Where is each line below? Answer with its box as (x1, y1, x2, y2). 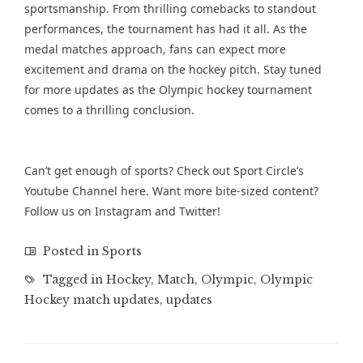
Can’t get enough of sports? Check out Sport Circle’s (24, 163, 304, 178)
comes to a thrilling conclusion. (24, 102, 194, 117)
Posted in (40, 244, 102, 258)
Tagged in (40, 272, 106, 287)
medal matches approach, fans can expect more (24, 41, 286, 57)
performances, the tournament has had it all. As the (24, 21, 307, 36)
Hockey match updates (24, 293, 160, 307)
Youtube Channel (24, 183, 117, 199)
